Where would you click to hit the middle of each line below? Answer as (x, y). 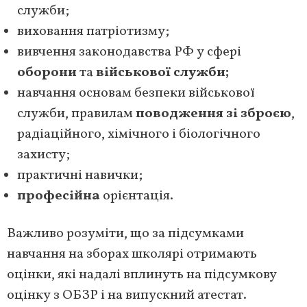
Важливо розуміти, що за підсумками (125, 233)
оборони (47, 72)
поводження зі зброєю (213, 113)
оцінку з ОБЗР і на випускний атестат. (127, 295)
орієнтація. (137, 196)
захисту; (44, 155)
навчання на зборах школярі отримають (132, 254)
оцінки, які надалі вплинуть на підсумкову (142, 274)
